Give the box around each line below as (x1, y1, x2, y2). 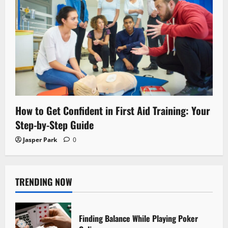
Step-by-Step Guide (15, 117, 94, 133)
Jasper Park (23, 135, 57, 145)
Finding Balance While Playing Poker (79, 212, 198, 225)
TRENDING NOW (15, 175, 72, 189)
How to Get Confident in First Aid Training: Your (15, 103, 210, 119)
